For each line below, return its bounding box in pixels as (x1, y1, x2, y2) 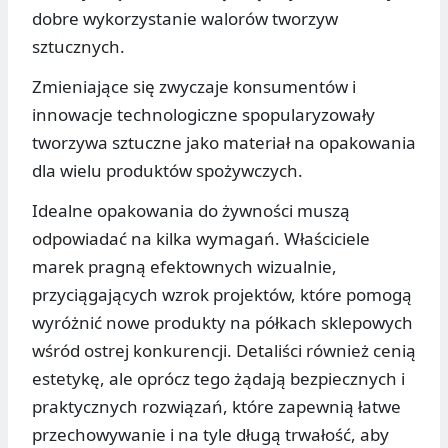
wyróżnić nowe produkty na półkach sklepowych (32, 311, 413, 335)
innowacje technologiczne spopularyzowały (32, 103, 375, 127)
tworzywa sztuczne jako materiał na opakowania (32, 131, 416, 155)
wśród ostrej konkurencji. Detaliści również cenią (32, 339, 416, 363)
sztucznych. (32, 35, 125, 59)
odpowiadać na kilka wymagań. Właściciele (32, 227, 370, 251)
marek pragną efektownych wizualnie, (32, 255, 337, 279)
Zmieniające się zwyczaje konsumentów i (32, 75, 356, 99)
